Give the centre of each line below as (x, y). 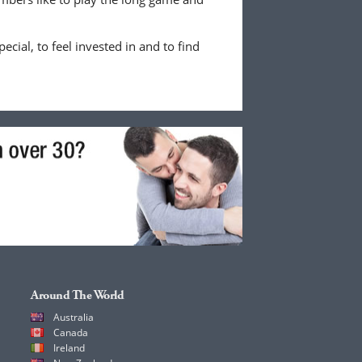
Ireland (69, 347)
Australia (74, 317)
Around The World (77, 295)
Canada (71, 332)
